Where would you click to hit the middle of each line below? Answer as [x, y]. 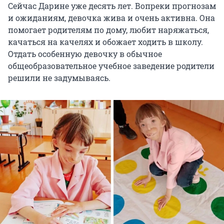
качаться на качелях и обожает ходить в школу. [105, 42]
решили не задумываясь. [59, 78]
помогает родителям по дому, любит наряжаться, [108, 30]
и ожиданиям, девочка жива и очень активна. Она [111, 18]
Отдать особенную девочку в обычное [85, 54]
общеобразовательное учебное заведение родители [111, 66]
